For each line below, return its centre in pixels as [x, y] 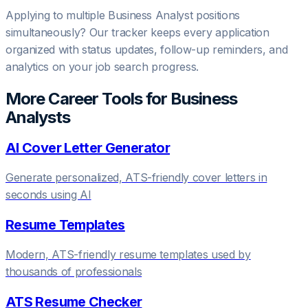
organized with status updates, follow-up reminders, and [147, 50]
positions [217, 15]
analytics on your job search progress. [102, 67]
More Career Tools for [88, 99]
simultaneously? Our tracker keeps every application [137, 33]
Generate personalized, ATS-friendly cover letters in [136, 178]
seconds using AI [48, 195]
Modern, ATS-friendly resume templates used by [128, 255]
